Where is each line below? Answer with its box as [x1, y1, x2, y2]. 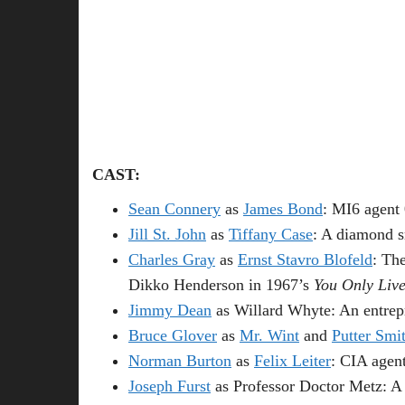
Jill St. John [128, 224, 206, 243]
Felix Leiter [254, 351, 331, 370]
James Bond [243, 199, 323, 218]
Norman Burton [128, 351, 231, 370]
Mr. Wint [240, 325, 299, 344]
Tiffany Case [229, 224, 313, 243]
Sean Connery [128, 199, 221, 218]
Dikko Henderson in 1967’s [128, 275, 314, 294]
